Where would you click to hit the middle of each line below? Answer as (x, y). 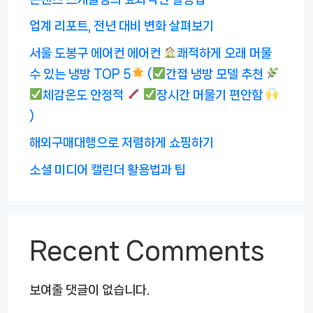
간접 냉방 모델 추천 (216, 74)
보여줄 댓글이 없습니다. (89, 290)
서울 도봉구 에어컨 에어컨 (96, 53)
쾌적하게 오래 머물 (225, 53)
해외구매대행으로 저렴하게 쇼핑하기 (122, 143)
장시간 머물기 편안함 (211, 95)
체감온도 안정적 (85, 95)
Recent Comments (147, 250)
